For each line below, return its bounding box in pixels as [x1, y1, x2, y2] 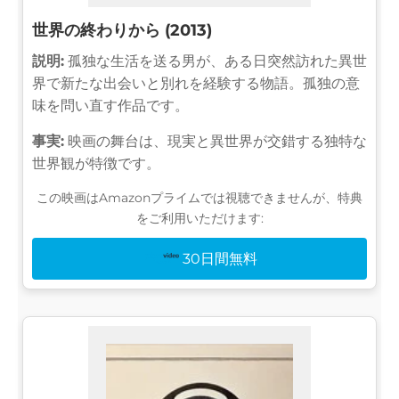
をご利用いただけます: [135, 209, 264, 226]
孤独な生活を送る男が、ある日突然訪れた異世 [64, 52, 367, 69]
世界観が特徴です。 [32, 154, 160, 172]
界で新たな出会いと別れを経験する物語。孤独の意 [32, 74, 360, 92]
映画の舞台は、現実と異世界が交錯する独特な [64, 132, 367, 150]
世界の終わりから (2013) [32, 20, 212, 40]
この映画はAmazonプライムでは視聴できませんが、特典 [37, 189, 362, 206]
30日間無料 [183, 249, 258, 267]
